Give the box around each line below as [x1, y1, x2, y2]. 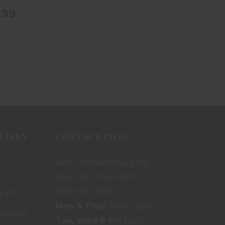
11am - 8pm [107, 201, 155, 211]
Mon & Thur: [55, 201, 108, 211]
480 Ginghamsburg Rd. [55, 157, 150, 167]
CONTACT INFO [55, 130, 127, 143]
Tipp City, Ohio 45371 [55, 172, 137, 182]
